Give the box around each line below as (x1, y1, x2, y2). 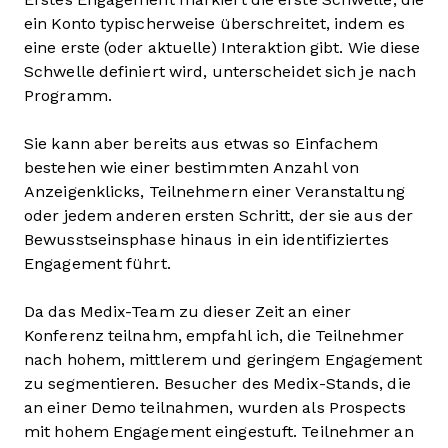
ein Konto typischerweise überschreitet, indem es (24, 14, 405, 32)
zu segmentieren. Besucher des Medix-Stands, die (24, 374, 411, 392)
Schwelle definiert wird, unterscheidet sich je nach (24, 62, 417, 80)
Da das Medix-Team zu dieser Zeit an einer (24, 302, 352, 320)
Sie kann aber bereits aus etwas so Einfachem (24, 134, 379, 152)
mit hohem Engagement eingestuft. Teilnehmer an (24, 422, 414, 440)
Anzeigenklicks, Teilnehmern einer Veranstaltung (24, 182, 405, 200)
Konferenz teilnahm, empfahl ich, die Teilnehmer (24, 326, 404, 344)
